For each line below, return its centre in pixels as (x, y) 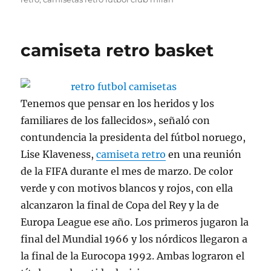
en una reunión (204, 154)
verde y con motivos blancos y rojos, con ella (127, 188)
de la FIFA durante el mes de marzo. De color (127, 171)
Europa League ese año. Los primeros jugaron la (135, 222)
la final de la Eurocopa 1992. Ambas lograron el (133, 256)
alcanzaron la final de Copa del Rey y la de (120, 205)
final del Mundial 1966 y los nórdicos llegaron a (134, 239)
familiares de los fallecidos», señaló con (116, 120)
